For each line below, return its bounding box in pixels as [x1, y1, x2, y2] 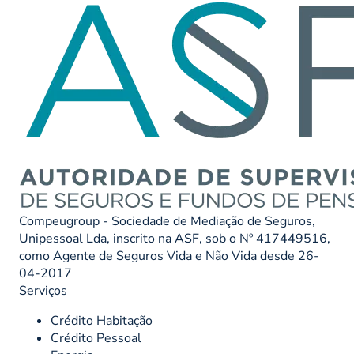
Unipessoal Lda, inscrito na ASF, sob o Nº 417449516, [19, 230, 330, 248]
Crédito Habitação [51, 312, 153, 330]
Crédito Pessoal [51, 330, 141, 348]
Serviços [19, 282, 67, 300]
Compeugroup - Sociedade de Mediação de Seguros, [19, 213, 315, 231]
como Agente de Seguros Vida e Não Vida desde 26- [19, 247, 319, 265]
